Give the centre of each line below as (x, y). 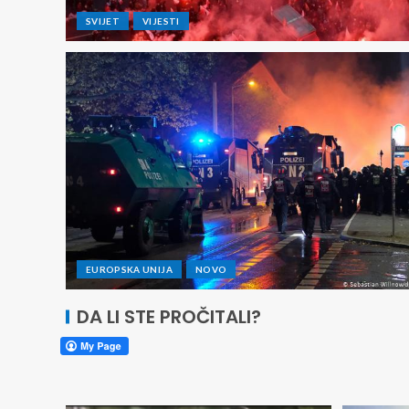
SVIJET (103, 21)
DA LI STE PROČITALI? (169, 317)
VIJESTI (161, 21)
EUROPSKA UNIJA (129, 269)
